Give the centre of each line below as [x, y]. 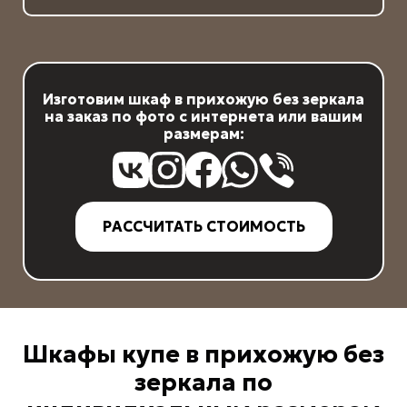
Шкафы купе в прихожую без [203, 355]
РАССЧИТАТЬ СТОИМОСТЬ [203, 226]
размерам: [203, 133]
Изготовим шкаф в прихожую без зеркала [203, 99]
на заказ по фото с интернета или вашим [203, 116]
